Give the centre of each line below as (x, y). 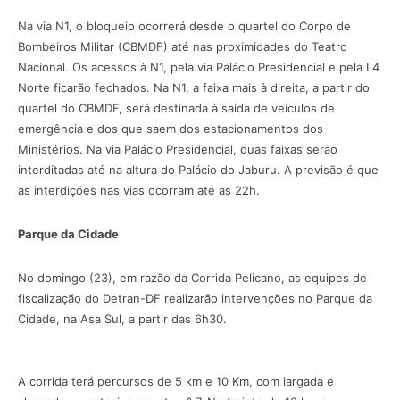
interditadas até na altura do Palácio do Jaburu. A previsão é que (198, 169)
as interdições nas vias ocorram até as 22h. (139, 190)
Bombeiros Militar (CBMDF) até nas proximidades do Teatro (183, 46)
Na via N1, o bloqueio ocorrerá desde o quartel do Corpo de (184, 25)
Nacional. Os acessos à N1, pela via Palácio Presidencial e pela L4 (199, 67)
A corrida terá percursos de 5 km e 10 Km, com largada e (176, 381)
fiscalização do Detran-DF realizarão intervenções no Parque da (195, 298)
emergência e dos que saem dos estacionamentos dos (171, 128)
